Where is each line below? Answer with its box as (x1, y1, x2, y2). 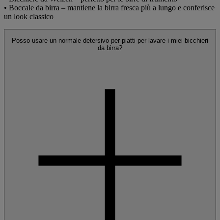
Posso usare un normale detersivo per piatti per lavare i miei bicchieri (12, 37, 208, 45)
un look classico (4, 12, 54, 21)
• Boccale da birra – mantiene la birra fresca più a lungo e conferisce (4, 3, 215, 12)
